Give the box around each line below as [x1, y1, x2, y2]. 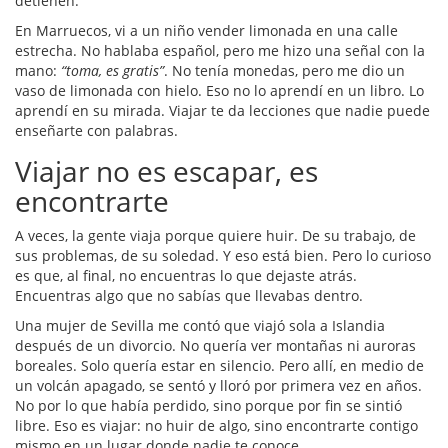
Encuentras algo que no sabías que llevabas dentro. [15, 286, 363, 306]
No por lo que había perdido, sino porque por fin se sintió [15, 396, 402, 416]
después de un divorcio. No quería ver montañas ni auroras [15, 336, 416, 356]
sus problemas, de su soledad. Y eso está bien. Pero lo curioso [15, 246, 431, 266]
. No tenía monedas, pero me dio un [164, 61, 405, 81]
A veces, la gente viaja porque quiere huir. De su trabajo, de [15, 226, 416, 246]
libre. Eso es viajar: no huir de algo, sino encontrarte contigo [15, 416, 418, 436]
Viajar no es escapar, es [15, 152, 318, 191]
